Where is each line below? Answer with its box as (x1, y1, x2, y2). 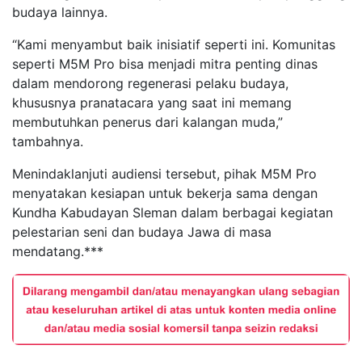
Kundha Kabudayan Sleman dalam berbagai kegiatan (12, 204, 333, 221)
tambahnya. (12, 133, 83, 150)
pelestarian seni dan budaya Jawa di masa (12, 224, 271, 241)
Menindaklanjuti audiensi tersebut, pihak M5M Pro (12, 166, 317, 183)
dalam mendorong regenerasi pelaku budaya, (12, 75, 288, 92)
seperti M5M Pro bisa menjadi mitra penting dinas (12, 56, 318, 73)
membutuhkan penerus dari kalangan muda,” (12, 114, 283, 131)
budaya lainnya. (12, 4, 107, 21)
